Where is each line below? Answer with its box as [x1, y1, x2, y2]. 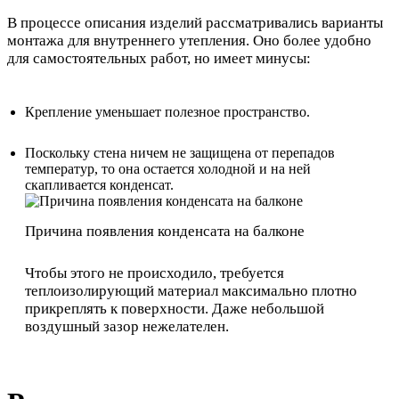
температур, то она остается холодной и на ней [25, 160, 311, 176]
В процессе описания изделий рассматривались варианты [7, 13, 383, 31]
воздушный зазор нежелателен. [25, 318, 229, 336]
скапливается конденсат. [25, 176, 174, 192]
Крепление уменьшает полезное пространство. [25, 103, 310, 119]
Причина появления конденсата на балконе [25, 222, 305, 240]
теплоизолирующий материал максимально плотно [25, 282, 357, 300]
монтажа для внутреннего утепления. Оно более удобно [7, 31, 371, 49]
